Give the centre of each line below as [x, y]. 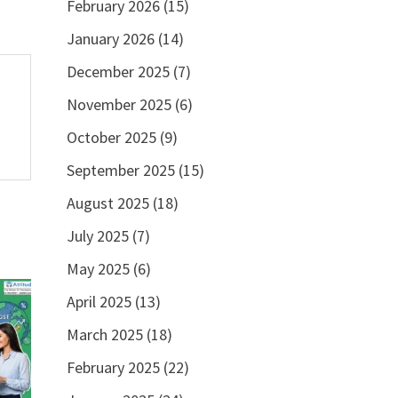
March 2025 [104, 334]
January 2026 [110, 39]
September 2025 [120, 170]
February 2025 [113, 367]
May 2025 [98, 269]
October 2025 [111, 137]
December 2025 [118, 72]
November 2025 [119, 104]
